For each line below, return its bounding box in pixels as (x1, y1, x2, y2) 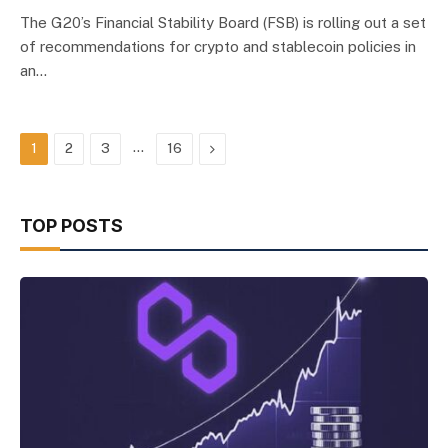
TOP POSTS (20, 215, 123, 236)
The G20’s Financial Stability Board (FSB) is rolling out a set (20, 14, 426, 31)
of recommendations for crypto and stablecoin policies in (20, 38, 416, 55)
